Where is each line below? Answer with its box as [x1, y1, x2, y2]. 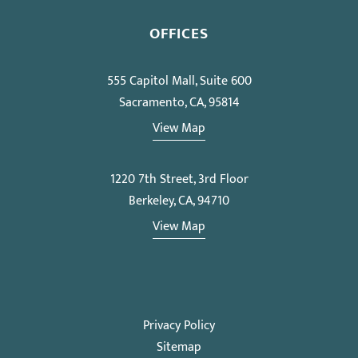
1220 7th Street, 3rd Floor [109, 169, 249, 191]
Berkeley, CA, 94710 [129, 190, 229, 213]
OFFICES [149, 21, 209, 47]
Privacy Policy [143, 315, 215, 337]
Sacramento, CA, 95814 [118, 92, 240, 114]
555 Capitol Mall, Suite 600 [106, 70, 252, 93]
